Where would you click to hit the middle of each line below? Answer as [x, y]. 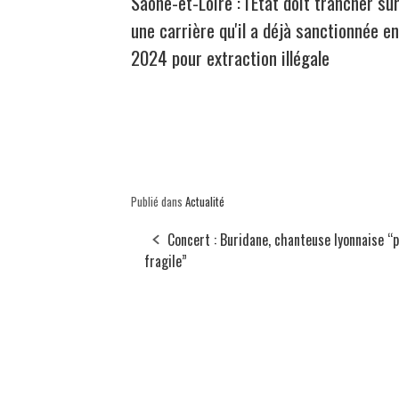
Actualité [205, 202]
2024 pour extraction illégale [230, 58]
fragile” [166, 261]
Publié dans [158, 202]
